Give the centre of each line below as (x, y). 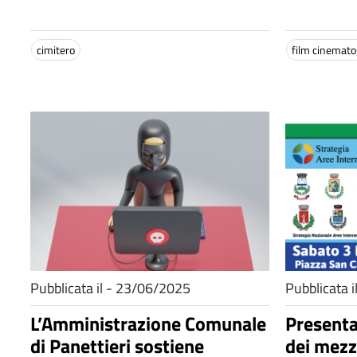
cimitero (56, 50)
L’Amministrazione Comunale (148, 324)
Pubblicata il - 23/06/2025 (110, 288)
